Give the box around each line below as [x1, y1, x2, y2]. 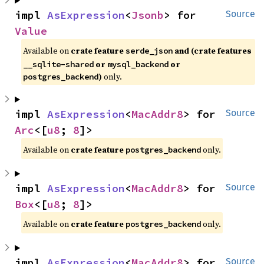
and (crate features [173, 45, 252, 57]
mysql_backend [107, 59, 169, 70]
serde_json [126, 45, 173, 57]
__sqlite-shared [23, 59, 94, 70]
